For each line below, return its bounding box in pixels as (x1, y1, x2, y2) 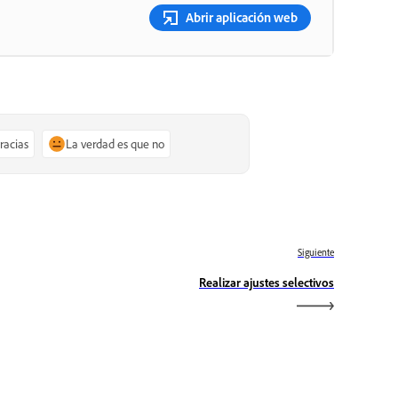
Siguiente (298, 245, 334, 259)
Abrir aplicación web (186, 8, 298, 26)
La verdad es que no (66, 135, 165, 151)
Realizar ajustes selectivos (199, 274, 334, 290)
